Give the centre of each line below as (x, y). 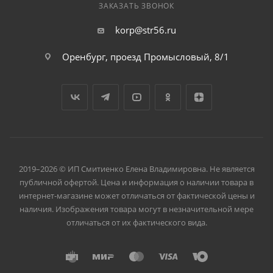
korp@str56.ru (145, 30)
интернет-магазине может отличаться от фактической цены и (136, 196)
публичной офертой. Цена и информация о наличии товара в (136, 182)
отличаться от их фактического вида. (136, 222)
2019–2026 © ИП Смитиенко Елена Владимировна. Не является (136, 169)
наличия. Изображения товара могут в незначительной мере (136, 209)
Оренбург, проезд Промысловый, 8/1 (145, 57)
